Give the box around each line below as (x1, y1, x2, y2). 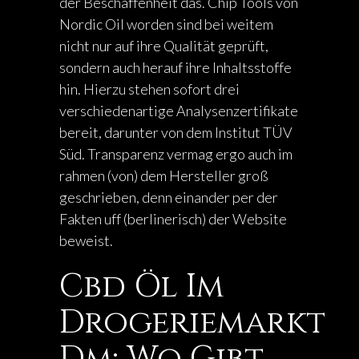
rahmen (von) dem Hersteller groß (59, 167, 268, 184)
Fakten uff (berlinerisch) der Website (59, 210, 287, 228)
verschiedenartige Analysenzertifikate (59, 102, 298, 119)
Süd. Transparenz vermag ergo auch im (59, 145, 292, 163)
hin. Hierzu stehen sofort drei (59, 80, 240, 98)
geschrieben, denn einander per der (59, 188, 278, 206)
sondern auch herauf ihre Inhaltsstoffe (59, 58, 292, 76)
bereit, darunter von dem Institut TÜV (59, 123, 292, 141)
